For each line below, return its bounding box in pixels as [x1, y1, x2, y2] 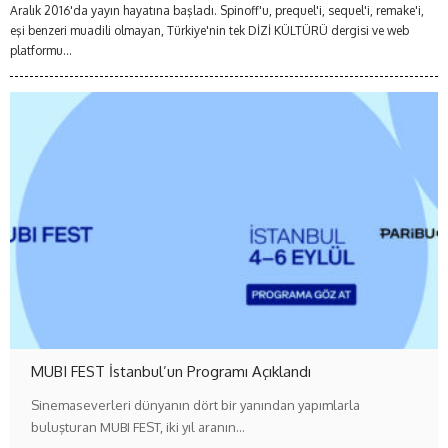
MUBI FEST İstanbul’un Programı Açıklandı [31, 361, 312, 381]
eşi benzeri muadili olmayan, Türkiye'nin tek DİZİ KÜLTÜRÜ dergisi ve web [10, 22, 409, 38]
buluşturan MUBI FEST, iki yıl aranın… [31, 418, 246, 435]
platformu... [10, 42, 72, 58]
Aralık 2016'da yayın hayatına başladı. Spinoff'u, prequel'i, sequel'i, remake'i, [10, 2, 424, 18]
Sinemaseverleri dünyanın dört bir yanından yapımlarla [31, 396, 361, 413]
